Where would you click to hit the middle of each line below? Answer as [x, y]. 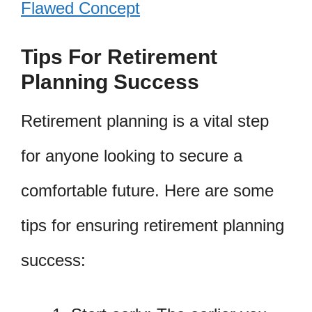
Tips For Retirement [119, 57]
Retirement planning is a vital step [145, 121]
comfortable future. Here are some [147, 191]
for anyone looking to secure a [132, 156]
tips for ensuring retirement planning [153, 226]
